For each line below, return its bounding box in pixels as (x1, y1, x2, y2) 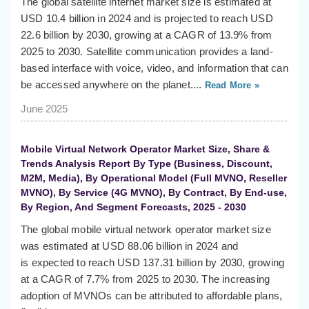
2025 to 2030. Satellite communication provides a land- (21, 46, 273, 58)
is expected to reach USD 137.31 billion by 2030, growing (21, 257, 285, 269)
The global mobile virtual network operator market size (21, 223, 271, 236)
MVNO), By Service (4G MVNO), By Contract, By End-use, (21, 187, 287, 199)
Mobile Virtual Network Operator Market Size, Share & (21, 143, 270, 155)
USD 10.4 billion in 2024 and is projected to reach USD (21, 12, 273, 25)
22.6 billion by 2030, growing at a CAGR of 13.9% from (21, 29, 272, 41)
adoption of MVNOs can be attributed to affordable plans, (21, 290, 283, 302)
